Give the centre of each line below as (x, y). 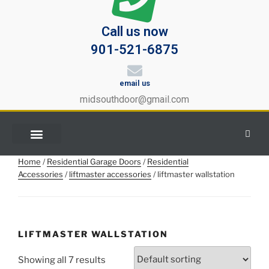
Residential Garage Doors (94, 162)
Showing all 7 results (62, 260)
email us (134, 83)
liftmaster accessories (110, 174)
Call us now (134, 32)
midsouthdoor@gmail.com (134, 100)
